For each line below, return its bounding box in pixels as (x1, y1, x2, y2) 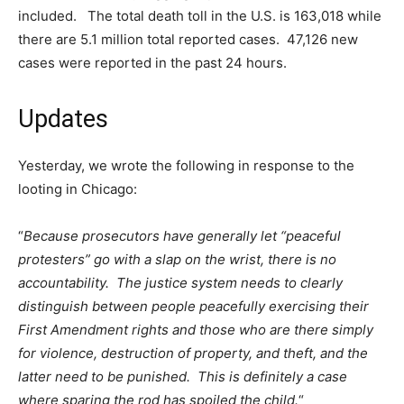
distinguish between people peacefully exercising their (18, 298, 369, 315)
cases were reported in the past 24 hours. (18, 54, 287, 71)
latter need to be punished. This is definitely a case (18, 368, 347, 385)
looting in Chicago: (18, 180, 137, 197)
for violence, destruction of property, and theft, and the (18, 344, 368, 362)
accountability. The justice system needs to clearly (18, 274, 343, 291)
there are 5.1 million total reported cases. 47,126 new (18, 31, 358, 48)
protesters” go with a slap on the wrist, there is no (18, 251, 336, 268)
